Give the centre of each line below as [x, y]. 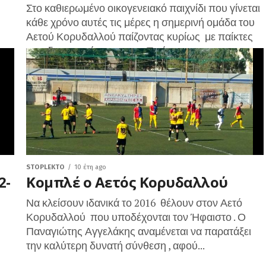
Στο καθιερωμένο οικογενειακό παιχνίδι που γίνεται [143, 8]
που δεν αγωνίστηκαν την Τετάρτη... [108, 51]
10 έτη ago [90, 167]
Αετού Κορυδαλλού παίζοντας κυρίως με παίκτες [140, 37]
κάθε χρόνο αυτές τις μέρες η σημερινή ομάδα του [140, 22]
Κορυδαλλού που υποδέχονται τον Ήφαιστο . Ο [136, 217]
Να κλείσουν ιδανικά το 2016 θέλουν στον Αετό [134, 203]
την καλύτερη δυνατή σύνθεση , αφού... [115, 246]
